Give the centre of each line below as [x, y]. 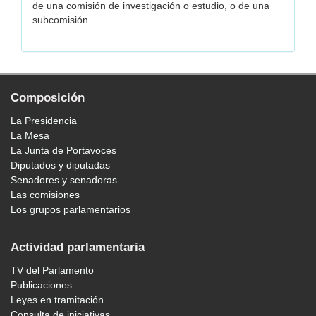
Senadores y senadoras [64, 180]
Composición [48, 98]
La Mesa [30, 136]
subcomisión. [62, 20]
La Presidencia [44, 121]
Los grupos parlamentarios [71, 210]
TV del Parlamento [52, 271]
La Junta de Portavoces [63, 151]
